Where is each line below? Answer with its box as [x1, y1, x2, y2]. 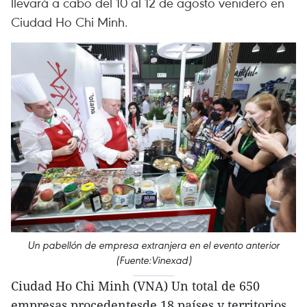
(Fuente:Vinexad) [115, 254, 192, 267]
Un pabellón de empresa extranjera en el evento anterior [27, 238, 280, 252]
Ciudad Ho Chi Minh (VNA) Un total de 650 [11, 278, 260, 295]
